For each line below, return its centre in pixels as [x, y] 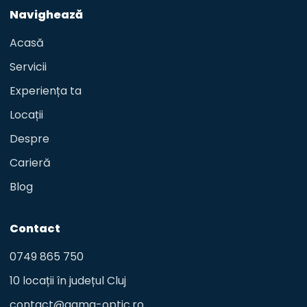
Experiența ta [46, 91]
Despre [29, 139]
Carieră [30, 163]
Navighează [46, 15]
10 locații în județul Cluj [68, 281]
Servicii [28, 67]
